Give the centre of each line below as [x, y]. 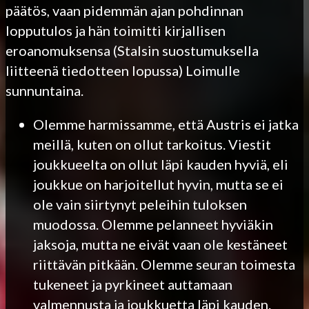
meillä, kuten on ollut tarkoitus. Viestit [152, 144]
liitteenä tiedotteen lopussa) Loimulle [123, 70]
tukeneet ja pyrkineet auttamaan [133, 284]
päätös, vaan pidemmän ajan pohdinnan [124, 10]
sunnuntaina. [44, 90]
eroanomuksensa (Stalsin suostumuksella [132, 50]
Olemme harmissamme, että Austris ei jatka [166, 124]
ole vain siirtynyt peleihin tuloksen [140, 204]
